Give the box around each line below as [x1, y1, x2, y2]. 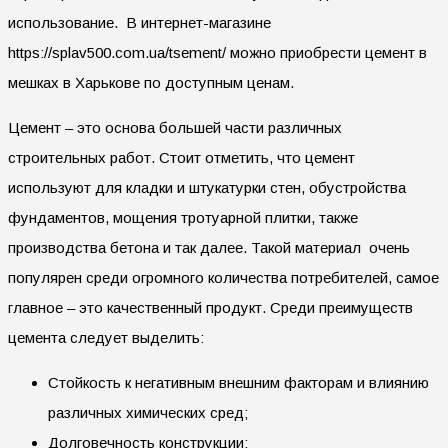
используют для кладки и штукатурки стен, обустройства [8, 178, 406, 196]
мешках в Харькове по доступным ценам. [8, 73, 294, 91]
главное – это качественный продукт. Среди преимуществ [8, 298, 413, 316]
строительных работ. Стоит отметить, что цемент [8, 148, 355, 166]
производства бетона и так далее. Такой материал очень [8, 238, 410, 256]
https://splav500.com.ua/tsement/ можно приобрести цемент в [8, 43, 427, 61]
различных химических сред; [48, 403, 248, 421]
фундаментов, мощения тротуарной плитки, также [8, 208, 358, 226]
